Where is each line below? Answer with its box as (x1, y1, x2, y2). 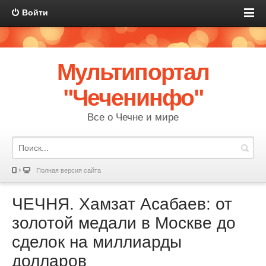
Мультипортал (57, 59, 209, 85)
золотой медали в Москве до (12, 214, 236, 232)
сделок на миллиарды (12, 233, 182, 251)
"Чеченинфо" (62, 85, 204, 110)
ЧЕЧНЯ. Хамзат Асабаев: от (12, 195, 232, 213)
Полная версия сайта (36, 167, 101, 174)
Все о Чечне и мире (87, 112, 179, 123)
